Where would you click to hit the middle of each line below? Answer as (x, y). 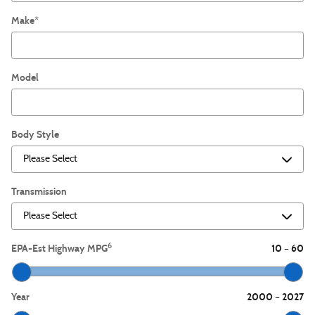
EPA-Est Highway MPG (59, 249)
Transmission (39, 192)
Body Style (35, 135)
